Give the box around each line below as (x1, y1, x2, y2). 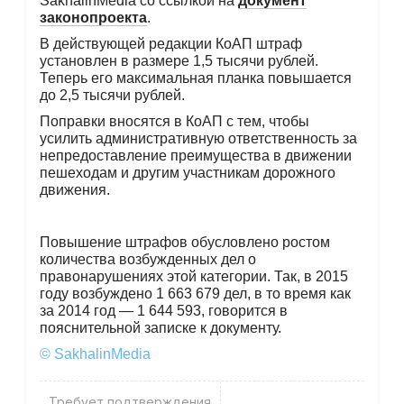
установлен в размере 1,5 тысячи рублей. (39, 52, 318, 69)
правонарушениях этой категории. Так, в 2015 (39, 268, 348, 284)
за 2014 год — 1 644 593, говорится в (39, 302, 288, 318)
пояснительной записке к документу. (39, 319, 281, 335)
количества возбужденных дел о (39, 251, 256, 267)
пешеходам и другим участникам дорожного (39, 164, 335, 180)
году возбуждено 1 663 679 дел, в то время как (39, 285, 351, 301)
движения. (39, 181, 110, 197)
